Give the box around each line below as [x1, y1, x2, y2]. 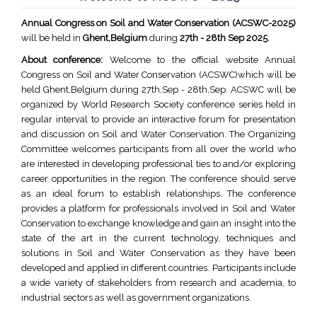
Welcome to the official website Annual [103, 54, 296, 65]
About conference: [21, 54, 103, 65]
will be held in [21, 33, 83, 43]
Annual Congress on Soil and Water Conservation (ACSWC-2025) [21, 18, 296, 28]
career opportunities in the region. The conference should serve [21, 173, 296, 184]
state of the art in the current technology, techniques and [21, 233, 296, 243]
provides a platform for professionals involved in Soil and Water [21, 203, 296, 214]
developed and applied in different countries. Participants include [21, 263, 296, 273]
